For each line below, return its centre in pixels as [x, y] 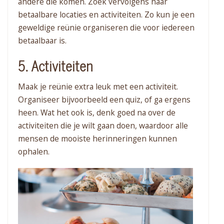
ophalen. [34, 152]
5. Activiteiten [55, 67]
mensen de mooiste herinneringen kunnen [97, 139]
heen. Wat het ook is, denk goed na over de [97, 113]
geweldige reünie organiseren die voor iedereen [106, 28]
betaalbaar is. [42, 41]
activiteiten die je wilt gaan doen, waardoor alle [103, 126]
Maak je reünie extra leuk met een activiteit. [98, 87]
